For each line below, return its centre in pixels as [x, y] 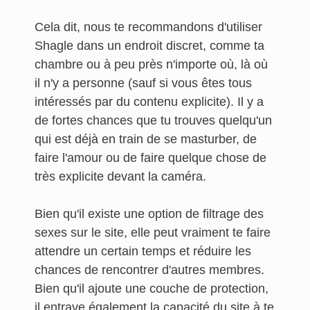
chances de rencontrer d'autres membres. [149, 270]
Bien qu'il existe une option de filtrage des [149, 214]
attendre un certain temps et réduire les [143, 251]
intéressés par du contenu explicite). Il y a [149, 102]
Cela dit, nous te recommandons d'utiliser [148, 27]
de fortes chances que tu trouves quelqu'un [153, 120]
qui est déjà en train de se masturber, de [146, 139]
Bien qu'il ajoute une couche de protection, [152, 289]
